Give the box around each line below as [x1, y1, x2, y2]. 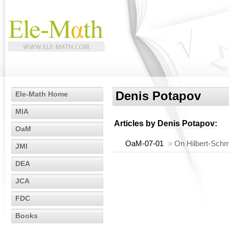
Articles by [114, 119, 157, 128]
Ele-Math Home [15, 90, 68, 98]
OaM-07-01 [125, 139, 164, 148]
